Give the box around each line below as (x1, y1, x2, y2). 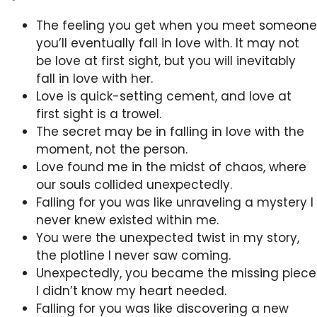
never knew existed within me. (36, 211, 219, 229)
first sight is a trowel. (36, 105, 161, 122)
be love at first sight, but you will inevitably (36, 52, 296, 69)
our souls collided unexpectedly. (36, 175, 232, 193)
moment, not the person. (36, 140, 188, 158)
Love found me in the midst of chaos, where (36, 158, 306, 175)
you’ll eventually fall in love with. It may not (36, 34, 299, 52)
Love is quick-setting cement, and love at (36, 87, 292, 105)
